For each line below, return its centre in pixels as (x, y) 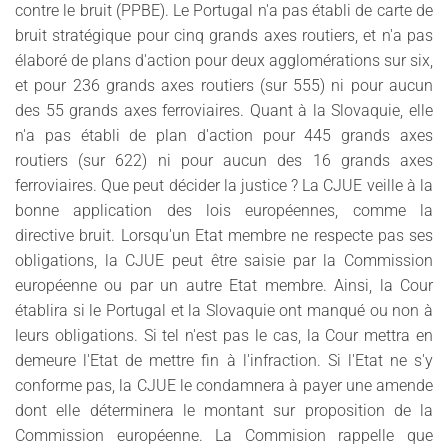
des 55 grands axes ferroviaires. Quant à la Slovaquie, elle (224, 110)
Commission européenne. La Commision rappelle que (224, 435)
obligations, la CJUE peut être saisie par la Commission (224, 260)
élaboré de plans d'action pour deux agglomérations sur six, (224, 60)
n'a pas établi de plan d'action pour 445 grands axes (224, 135)
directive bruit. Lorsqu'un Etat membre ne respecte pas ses (224, 235)
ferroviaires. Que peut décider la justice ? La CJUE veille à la (224, 185)
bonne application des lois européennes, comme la (224, 210)
